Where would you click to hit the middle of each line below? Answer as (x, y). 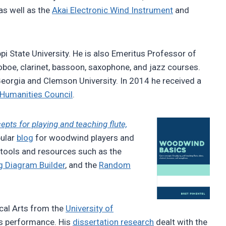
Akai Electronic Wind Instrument (112, 10)
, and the (82, 165)
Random (115, 165)
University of (90, 209)
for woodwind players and (84, 138)
